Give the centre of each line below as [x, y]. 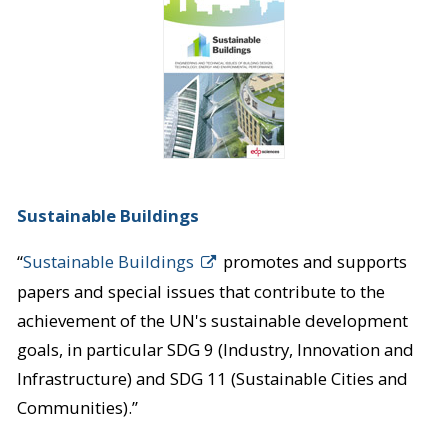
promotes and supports [312, 261]
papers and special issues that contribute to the [200, 291]
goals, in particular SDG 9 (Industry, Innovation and [215, 349]
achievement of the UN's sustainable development [212, 320]
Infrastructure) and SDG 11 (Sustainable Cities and [212, 378]
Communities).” [77, 407]
